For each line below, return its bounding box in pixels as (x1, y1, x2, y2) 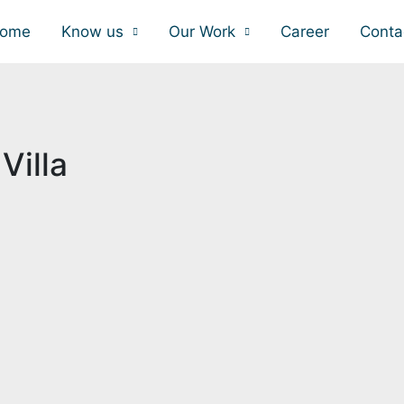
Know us (61, 22, 124, 41)
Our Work (169, 22, 235, 41)
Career (280, 22, 329, 41)
